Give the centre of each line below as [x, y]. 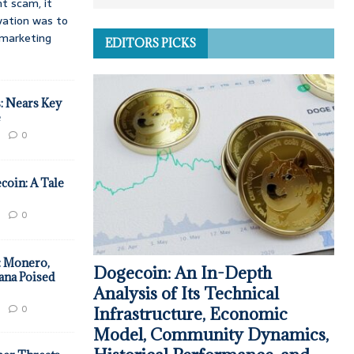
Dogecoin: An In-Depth [182, 273]
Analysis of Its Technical [186, 294]
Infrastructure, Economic [190, 314]
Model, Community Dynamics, [211, 335]
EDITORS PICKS [150, 43]
